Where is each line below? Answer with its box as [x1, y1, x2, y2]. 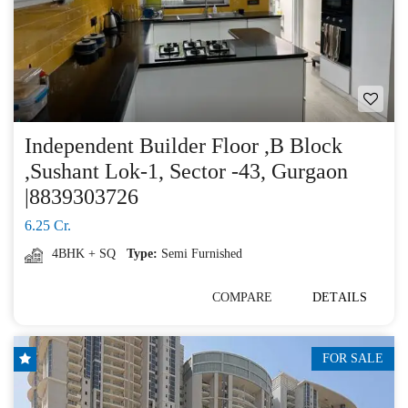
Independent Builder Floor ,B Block [25, 133, 342, 158]
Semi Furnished [161, 246, 242, 260]
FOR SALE [322, 351, 383, 365]
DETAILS [312, 290, 367, 304]
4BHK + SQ [52, 246, 116, 260]
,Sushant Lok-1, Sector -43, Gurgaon [25, 158, 348, 183]
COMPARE [211, 290, 273, 304]
